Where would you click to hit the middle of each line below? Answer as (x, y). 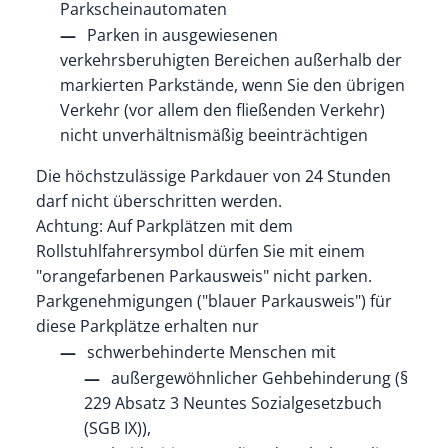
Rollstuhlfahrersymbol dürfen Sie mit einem (200, 250)
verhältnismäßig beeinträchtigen (244, 134)
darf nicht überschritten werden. (158, 200)
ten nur (230, 325)
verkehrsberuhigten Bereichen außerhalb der (230, 59)
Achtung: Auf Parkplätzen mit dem (164, 225)
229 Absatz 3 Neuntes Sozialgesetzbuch (232, 402)
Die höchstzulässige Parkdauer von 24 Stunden (213, 175)
